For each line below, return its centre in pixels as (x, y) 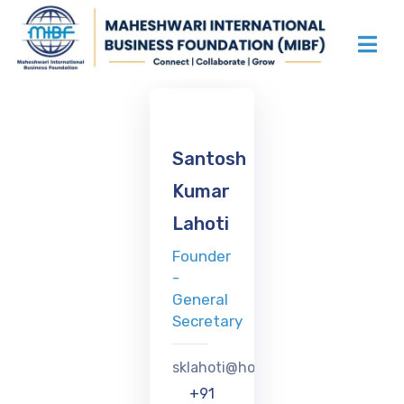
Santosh (209, 159)
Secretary (207, 321)
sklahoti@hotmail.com (247, 368)
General (200, 300)
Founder (201, 257)
